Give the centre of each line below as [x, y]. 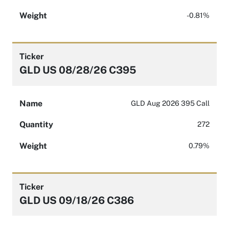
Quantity [36, 125]
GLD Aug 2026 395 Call [170, 103]
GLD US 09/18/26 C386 [77, 200]
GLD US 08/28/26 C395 [78, 70]
